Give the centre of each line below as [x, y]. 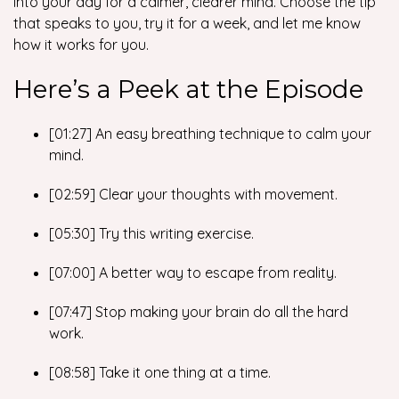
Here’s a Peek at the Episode [188, 89]
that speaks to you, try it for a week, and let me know [187, 23]
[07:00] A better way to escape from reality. [195, 273]
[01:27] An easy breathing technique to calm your [210, 134]
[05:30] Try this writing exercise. [153, 233]
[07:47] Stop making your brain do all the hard [199, 312]
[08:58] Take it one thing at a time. [162, 372]
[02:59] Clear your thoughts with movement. [195, 194]
